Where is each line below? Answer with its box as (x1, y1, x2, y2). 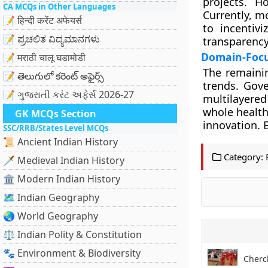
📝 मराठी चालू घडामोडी (3, 51, 86, 64)
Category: (221, 151, 263, 163)
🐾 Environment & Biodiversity (3, 246, 141, 260)
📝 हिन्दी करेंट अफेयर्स (3, 14, 82, 27)
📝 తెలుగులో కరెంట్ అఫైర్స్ (3, 69, 104, 83)
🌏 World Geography (3, 209, 98, 223)
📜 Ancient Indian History (3, 135, 118, 148)
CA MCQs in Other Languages (3, 1, 115, 12)
